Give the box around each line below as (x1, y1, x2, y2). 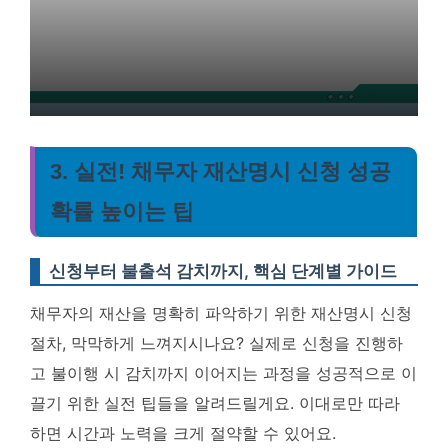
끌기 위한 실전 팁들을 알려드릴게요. (30, 393, 299, 413)
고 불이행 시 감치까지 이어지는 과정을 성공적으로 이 (30, 363, 417, 383)
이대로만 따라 (299, 393, 400, 413)
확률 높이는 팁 (50, 199, 194, 224)
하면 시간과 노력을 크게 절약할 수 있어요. (30, 423, 336, 443)
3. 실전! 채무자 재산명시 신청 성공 (50, 159, 391, 184)
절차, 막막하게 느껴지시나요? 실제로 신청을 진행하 (30, 333, 403, 353)
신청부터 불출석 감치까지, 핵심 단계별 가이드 (49, 261, 397, 281)
